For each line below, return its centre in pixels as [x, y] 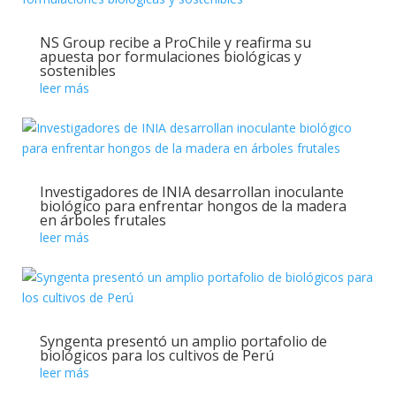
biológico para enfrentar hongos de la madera [193, 206]
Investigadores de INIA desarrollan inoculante [191, 192]
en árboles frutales [103, 220]
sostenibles [77, 71]
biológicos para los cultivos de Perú [156, 355]
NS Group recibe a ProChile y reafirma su [175, 42]
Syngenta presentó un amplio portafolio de [183, 341]
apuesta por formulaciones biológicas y [170, 57]
